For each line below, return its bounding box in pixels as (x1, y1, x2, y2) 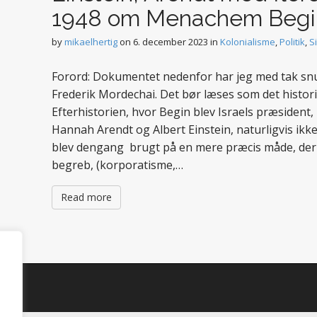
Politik (279, 35, 305, 48)
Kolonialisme (220, 35, 275, 48)
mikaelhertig (64, 35, 117, 48)
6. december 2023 (133, 35, 208, 48)
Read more (61, 190, 112, 204)
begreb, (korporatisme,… (52, 157, 183, 173)
